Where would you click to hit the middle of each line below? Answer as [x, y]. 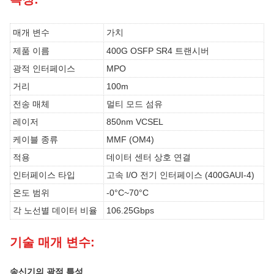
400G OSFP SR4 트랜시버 [158, 51]
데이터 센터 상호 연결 [149, 157]
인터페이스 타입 [44, 175]
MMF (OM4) [130, 139]
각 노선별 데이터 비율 [55, 210]
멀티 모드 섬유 [135, 104]
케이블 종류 [35, 139]
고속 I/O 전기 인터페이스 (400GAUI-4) [180, 175]
